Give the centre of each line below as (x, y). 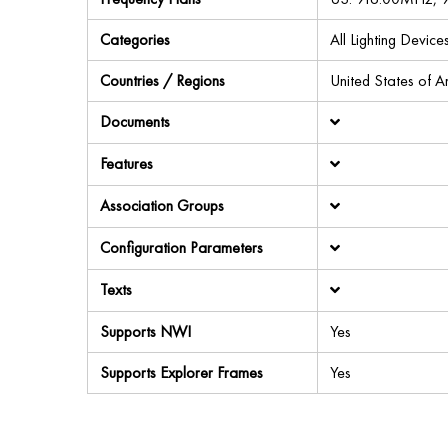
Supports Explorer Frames (181, 372)
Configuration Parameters (181, 247)
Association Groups (162, 205)
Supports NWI (145, 331)
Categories (135, 39)
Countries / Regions (162, 80)
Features (126, 163)
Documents (135, 121)
